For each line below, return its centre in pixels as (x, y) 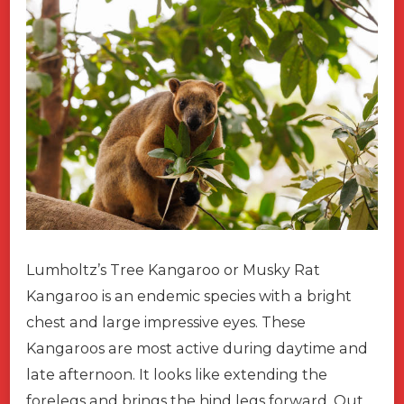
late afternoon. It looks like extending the (177, 374)
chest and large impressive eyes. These (166, 322)
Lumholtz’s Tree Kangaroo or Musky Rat (173, 270)
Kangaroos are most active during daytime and (197, 348)
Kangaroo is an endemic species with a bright (189, 296)
